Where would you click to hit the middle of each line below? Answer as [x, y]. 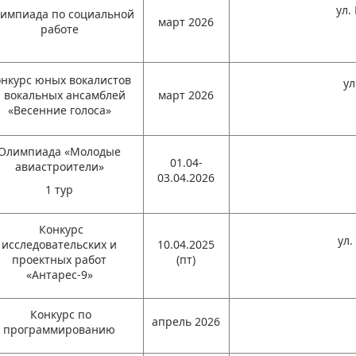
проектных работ [60, 259]
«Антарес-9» [59, 275]
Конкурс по [60, 314]
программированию [60, 329]
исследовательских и [60, 244]
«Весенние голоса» [59, 110]
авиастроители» [59, 166]
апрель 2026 [186, 321]
